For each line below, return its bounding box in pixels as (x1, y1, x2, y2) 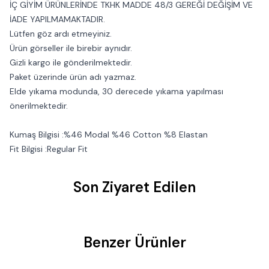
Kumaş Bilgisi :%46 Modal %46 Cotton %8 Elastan (10, 129, 208, 140)
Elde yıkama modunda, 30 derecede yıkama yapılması (10, 86, 223, 97)
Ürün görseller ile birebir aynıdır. (10, 43, 132, 53)
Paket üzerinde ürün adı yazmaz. (10, 71, 136, 82)
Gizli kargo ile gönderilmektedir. (10, 57, 132, 68)
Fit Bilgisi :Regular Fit (10, 144, 88, 154)
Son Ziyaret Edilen (73, 178, 196, 196)
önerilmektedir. (10, 100, 68, 111)
